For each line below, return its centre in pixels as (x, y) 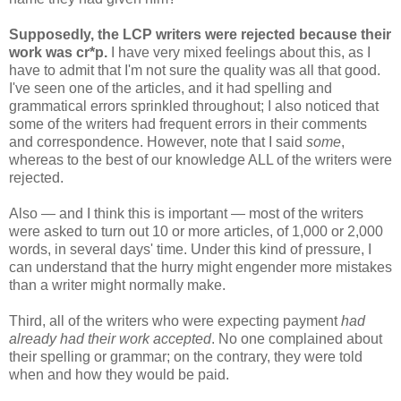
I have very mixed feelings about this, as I (239, 53)
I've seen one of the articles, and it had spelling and (171, 89)
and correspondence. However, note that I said (158, 142)
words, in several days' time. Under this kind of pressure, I (190, 250)
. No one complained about (297, 339)
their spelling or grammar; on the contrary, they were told (186, 357)
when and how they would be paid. (119, 375)
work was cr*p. (58, 53)
